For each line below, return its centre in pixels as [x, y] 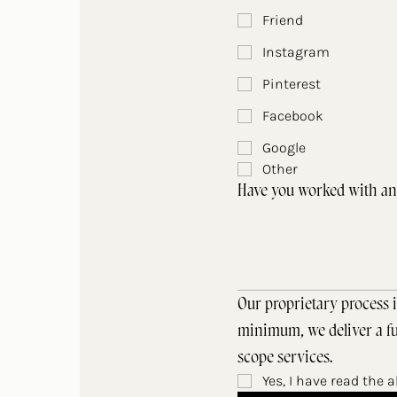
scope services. [285, 357]
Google [284, 148]
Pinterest [292, 84]
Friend [283, 20]
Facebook [293, 116]
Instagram [296, 52]
